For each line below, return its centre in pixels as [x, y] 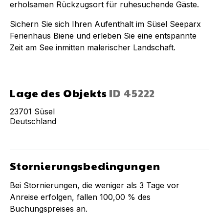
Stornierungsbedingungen [85, 165]
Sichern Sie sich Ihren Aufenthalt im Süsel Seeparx [105, 24]
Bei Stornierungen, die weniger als [75, 185]
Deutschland [33, 121]
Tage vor [162, 185]
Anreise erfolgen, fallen [55, 197]
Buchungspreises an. [49, 208]
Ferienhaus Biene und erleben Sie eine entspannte [103, 35]
